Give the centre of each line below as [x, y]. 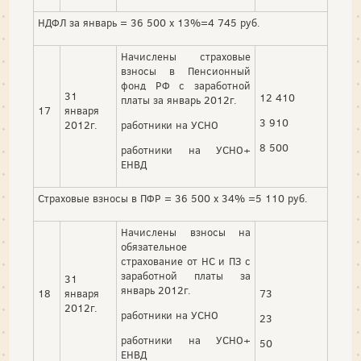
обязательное [154, 247]
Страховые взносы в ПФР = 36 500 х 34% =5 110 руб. [173, 199]
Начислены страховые [186, 57]
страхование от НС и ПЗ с [186, 262]
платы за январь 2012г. [179, 101]
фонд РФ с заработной [186, 86]
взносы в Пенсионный [186, 72]
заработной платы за [186, 276]
